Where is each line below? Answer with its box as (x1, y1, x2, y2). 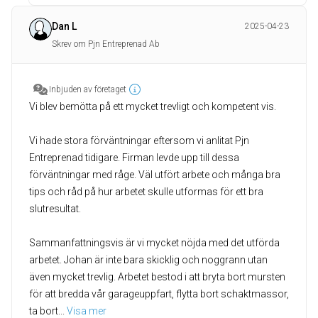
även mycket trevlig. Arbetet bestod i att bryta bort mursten (29, 271, 285, 283)
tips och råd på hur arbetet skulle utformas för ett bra (29, 186, 263, 197)
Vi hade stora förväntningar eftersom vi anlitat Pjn (29, 135, 249, 146)
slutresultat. (29, 203, 81, 214)
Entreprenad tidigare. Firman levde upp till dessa (29, 152, 239, 163)
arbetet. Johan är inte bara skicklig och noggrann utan (29, 254, 268, 265)
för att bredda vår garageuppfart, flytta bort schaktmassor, (29, 288, 289, 300)
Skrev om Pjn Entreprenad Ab (52, 39, 160, 49)
